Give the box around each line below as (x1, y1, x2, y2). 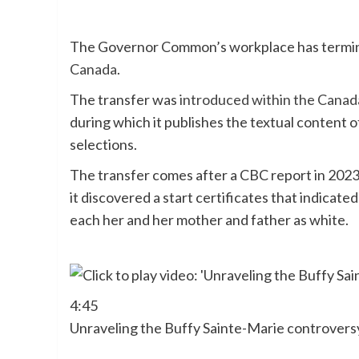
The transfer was (70, 91, 179, 109)
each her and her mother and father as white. (70, 211, 349, 229)
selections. (70, 135, 137, 154)
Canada (70, 60, 117, 79)
